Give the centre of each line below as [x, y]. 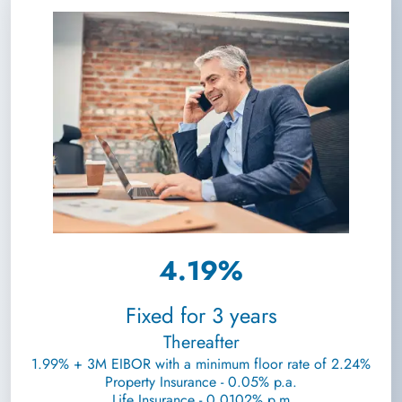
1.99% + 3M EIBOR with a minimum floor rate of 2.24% [201, 364]
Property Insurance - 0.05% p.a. [201, 382]
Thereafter [201, 342]
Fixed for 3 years [201, 315]
